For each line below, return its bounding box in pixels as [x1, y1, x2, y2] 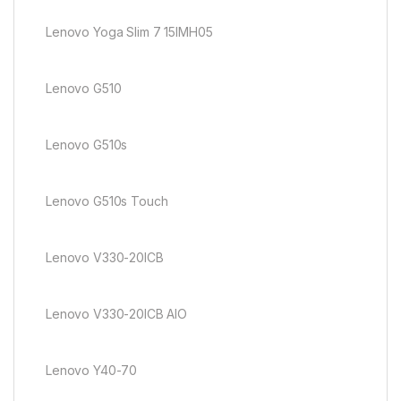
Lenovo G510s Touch [46, 192, 168, 209]
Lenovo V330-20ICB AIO [46, 305, 188, 321]
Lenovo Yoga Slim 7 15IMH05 [46, 23, 213, 39]
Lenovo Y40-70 [46, 362, 138, 378]
